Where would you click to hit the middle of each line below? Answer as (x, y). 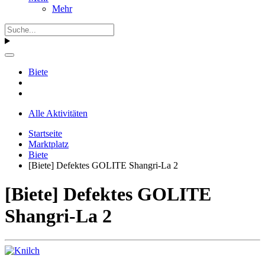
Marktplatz (49, 144)
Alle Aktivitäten (58, 113)
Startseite (45, 133)
